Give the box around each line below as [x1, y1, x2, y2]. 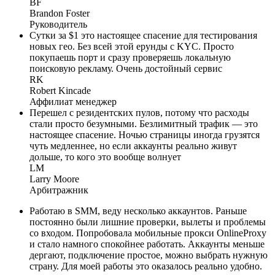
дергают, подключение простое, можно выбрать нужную [29, 250, 268, 261]
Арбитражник [29, 185, 88, 196]
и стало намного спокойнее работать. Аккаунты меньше [29, 239, 265, 250]
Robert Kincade [29, 85, 91, 96]
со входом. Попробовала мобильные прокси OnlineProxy [29, 228, 266, 239]
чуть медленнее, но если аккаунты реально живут [29, 141, 237, 152]
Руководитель [29, 19, 87, 30]
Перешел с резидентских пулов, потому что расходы [29, 107, 249, 118]
